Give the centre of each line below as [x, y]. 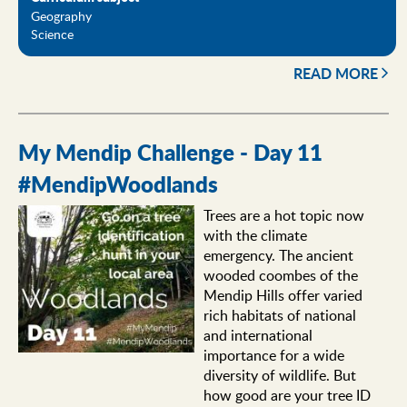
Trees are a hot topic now [283, 216]
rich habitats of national [279, 316]
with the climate [255, 236]
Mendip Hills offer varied [283, 296]
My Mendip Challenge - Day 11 [170, 153]
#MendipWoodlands [118, 184]
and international [258, 336]
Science [53, 34]
